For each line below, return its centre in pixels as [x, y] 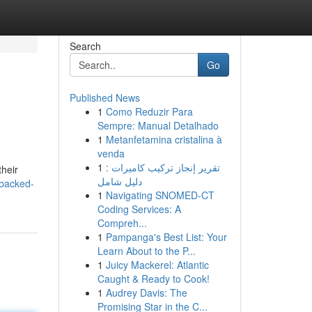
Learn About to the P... [146, 251]
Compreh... [122, 223]
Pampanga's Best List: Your [166, 237]
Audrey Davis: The [146, 292]
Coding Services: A [139, 209]
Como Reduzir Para [149, 111]
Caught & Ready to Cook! [153, 279]
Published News [104, 97]
